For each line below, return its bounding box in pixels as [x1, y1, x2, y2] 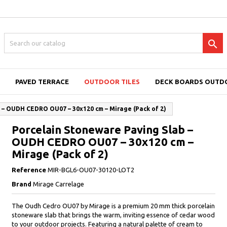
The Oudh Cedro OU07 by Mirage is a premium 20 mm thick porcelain [11, 202, 215, 209]
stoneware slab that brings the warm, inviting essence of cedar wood [11, 211, 215, 218]
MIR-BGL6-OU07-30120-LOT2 [47, 166, 134, 173]
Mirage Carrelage [32, 180, 84, 187]
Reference [11, 166, 46, 173]
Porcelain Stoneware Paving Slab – [11, 123, 193, 136]
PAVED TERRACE [15, 78, 69, 85]
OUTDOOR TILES [84, 78, 140, 85]
